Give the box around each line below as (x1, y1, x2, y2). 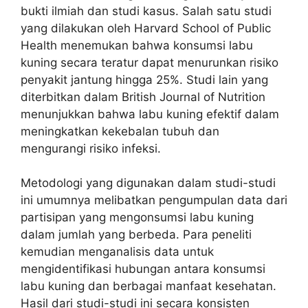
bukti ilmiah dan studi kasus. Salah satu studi (21, 3, 272, 18)
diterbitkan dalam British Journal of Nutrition (21, 89, 265, 104)
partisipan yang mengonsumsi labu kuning (21, 210, 254, 224)
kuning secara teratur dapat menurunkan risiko (21, 55, 278, 69)
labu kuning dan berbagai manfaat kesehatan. (21, 279, 276, 293)
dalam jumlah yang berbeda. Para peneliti (21, 228, 252, 241)
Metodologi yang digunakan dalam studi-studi (21, 176, 276, 190)
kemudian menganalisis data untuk (21, 245, 214, 258)
